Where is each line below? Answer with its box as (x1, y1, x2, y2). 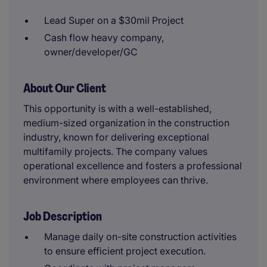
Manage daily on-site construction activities (44, 231, 237, 243)
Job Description (23, 209, 102, 224)
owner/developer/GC (44, 46, 138, 58)
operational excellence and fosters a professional (23, 160, 242, 172)
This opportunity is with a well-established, (23, 103, 212, 114)
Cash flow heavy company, (44, 32, 164, 44)
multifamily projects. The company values (23, 145, 207, 157)
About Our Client (23, 80, 106, 96)
